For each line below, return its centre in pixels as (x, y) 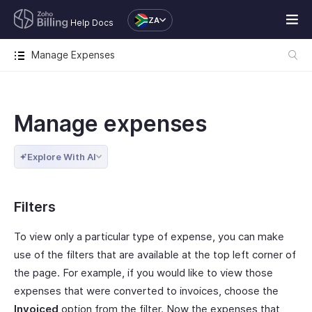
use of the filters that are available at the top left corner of (155, 255)
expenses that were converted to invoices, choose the (146, 291)
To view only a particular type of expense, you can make (149, 236)
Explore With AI (62, 157)
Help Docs (92, 23)
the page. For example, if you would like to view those (143, 273)
